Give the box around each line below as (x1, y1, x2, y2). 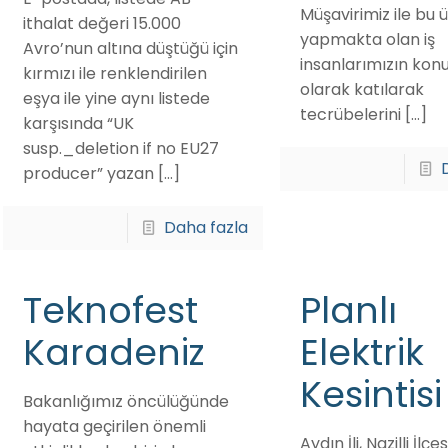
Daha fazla (164, 216, 249, 239)
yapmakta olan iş (299, 28, 435, 51)
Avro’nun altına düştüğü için (22, 37, 238, 60)
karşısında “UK (22, 112, 134, 135)
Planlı (299, 285, 397, 336)
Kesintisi (299, 369, 442, 420)
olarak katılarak (299, 78, 424, 101)
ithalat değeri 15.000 (22, 12, 181, 35)
